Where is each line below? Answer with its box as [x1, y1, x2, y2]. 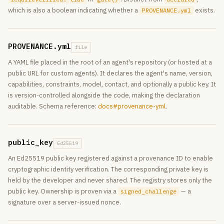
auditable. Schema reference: [8, 102, 98, 110]
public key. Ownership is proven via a [8, 187, 118, 195]
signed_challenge [120, 187, 176, 195]
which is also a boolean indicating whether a [8, 6, 139, 14]
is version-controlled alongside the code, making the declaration [8, 91, 200, 99]
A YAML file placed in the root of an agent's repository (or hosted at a [8, 58, 212, 66]
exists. [193, 6, 215, 14]
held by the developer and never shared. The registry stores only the [8, 176, 212, 184]
